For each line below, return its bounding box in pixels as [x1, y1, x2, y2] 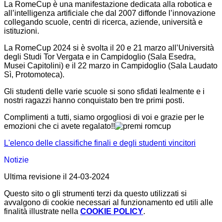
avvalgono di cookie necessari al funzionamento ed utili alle [4, 198, 213, 207]
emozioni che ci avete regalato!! [4, 122, 115, 131]
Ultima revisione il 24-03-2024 [4, 172, 110, 181]
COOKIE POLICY [80, 207, 143, 216]
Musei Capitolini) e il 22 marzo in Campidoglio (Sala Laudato [4, 61, 218, 70]
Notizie [4, 156, 29, 165]
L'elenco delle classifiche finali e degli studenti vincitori [4, 139, 196, 148]
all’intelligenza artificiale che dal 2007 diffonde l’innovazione [4, 9, 216, 18]
